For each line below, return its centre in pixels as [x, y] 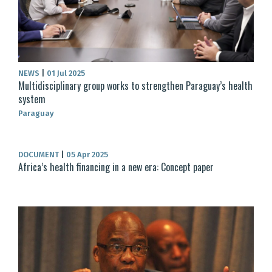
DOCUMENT [39, 154]
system [32, 99]
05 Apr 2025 [86, 154]
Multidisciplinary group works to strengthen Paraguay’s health [135, 85]
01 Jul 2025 [65, 73]
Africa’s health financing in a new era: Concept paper [116, 167]
